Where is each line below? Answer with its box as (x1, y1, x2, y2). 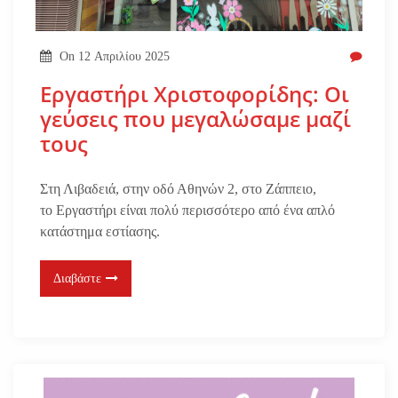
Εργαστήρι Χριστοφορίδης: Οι (40, 78, 349, 108)
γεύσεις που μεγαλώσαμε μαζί (40, 103, 351, 133)
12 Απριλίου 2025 (77, 49, 170, 63)
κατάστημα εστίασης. (40, 223, 160, 239)
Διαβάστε (53, 271, 101, 285)
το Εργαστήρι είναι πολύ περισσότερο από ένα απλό (40, 202, 335, 218)
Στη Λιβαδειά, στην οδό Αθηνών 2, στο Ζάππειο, (40, 180, 316, 196)
